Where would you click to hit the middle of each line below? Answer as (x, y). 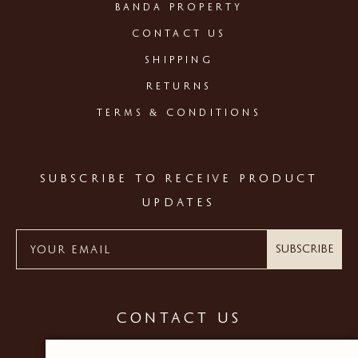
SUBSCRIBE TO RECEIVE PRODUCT (179, 179)
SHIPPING (179, 61)
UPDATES (179, 203)
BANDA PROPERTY (179, 8)
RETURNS (179, 88)
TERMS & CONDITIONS (179, 114)
